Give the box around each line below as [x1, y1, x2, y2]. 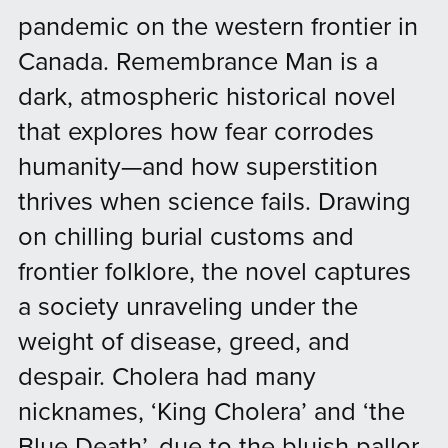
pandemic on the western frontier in [17, 11, 418, 42]
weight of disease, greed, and [17, 326, 350, 357]
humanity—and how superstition [17, 151, 378, 182]
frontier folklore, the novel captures [17, 256, 411, 287]
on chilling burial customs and [17, 221, 354, 252]
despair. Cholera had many [17, 361, 316, 392]
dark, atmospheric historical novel [17, 81, 396, 112]
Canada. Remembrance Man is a [17, 46, 378, 77]
